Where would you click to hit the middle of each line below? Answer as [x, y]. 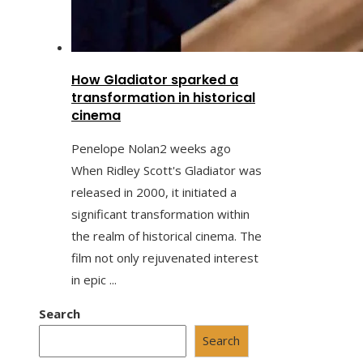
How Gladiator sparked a [155, 79]
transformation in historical [163, 97]
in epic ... [94, 279]
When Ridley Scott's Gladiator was [167, 170]
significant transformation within [160, 214]
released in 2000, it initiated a [154, 192]
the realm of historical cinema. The [167, 235]
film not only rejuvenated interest [165, 257]
